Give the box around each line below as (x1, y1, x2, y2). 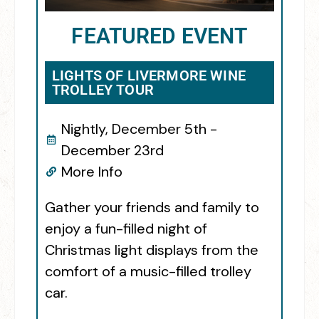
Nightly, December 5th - (61, 119, 217, 138)
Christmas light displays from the (45, 240, 258, 259)
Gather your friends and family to (45, 197, 259, 216)
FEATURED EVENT (71, 23, 248, 48)
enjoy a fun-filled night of (45, 219, 207, 238)
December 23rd (61, 140, 164, 159)
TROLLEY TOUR (52, 80, 154, 98)
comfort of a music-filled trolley (45, 261, 251, 281)
